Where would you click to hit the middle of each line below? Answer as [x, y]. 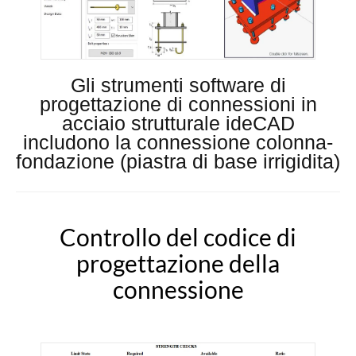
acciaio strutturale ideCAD [178, 123]
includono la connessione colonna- [178, 142]
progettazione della [178, 263]
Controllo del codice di [178, 236]
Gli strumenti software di [178, 85]
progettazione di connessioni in [178, 104]
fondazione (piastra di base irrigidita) [178, 161]
